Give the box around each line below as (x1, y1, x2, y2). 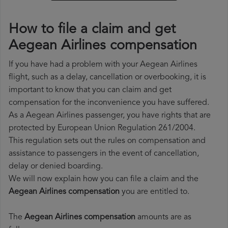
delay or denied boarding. (9, 162, 103, 171)
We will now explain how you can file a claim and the (9, 175, 198, 184)
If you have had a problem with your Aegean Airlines (9, 61, 197, 69)
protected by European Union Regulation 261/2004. (9, 124, 195, 133)
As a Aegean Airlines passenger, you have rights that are (9, 111, 211, 120)
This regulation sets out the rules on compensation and (9, 137, 206, 146)
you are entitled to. (120, 188, 189, 196)
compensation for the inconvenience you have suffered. (9, 99, 209, 107)
